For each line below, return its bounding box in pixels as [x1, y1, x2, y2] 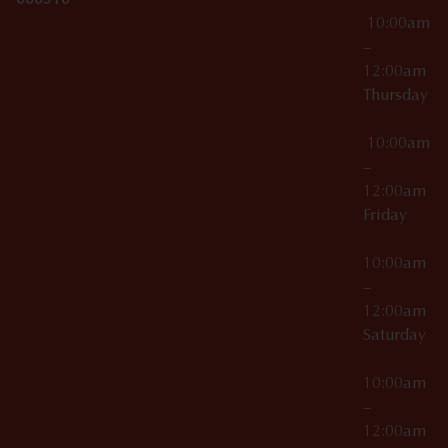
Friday [362, 208, 427, 225]
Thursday [362, 88, 432, 105]
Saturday [362, 328, 430, 345]
